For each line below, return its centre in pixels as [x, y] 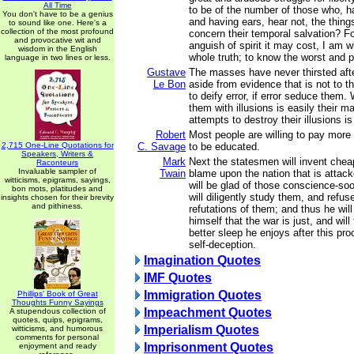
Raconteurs [57, 162]
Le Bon [169, 84]
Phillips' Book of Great [57, 294]
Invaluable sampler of [57, 171]
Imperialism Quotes [201, 330]
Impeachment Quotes [208, 313]
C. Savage [162, 147]
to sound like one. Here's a [57, 23]
